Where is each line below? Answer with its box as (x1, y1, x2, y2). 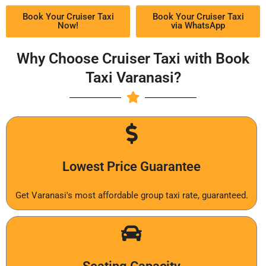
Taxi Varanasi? (85, 69, 181, 87)
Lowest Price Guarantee (62, 159, 201, 175)
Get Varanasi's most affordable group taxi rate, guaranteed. (15, 190, 248, 201)
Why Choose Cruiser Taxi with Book (17, 50, 249, 68)
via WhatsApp (171, 20, 225, 31)
